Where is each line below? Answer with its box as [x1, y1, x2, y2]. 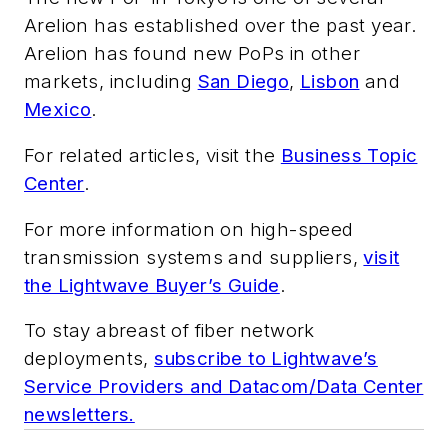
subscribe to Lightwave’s [154, 347, 378, 371]
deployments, [24, 347, 155, 371]
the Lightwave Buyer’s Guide [24, 273, 280, 297]
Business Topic [280, 143, 418, 167]
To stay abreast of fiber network [24, 319, 315, 343]
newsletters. [24, 403, 135, 427]
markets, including [24, 70, 198, 94]
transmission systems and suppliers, [24, 245, 364, 269]
